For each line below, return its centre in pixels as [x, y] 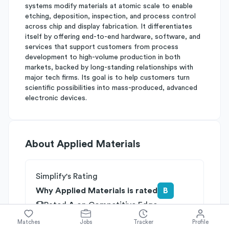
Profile [200, 222]
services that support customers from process [102, 47]
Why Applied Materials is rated [97, 191]
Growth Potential [120, 217]
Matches [29, 222]
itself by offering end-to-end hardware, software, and [113, 37]
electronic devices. [56, 98]
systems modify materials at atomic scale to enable [109, 6]
